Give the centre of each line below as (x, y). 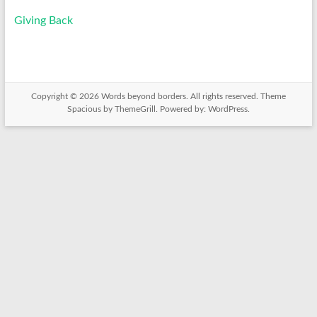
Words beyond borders (143, 97)
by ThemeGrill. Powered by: (154, 109)
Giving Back (43, 21)
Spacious (84, 109)
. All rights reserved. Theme (236, 97)
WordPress (227, 109)
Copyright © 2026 (66, 97)
